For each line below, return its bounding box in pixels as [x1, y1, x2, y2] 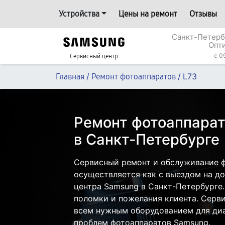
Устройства [59, 9, 99, 19]
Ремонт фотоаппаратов [91, 72, 176, 81]
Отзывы [189, 9, 217, 19]
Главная [56, 72, 84, 81]
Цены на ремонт [118, 9, 177, 19]
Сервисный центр [70, 53, 118, 60]
